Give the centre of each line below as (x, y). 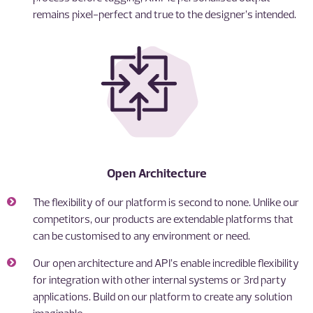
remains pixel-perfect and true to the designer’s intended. (165, 14)
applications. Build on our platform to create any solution (163, 296)
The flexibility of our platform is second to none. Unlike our (166, 202)
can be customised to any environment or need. (142, 235)
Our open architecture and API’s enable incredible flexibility (166, 262)
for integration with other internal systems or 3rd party (160, 279)
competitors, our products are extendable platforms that (163, 218)
